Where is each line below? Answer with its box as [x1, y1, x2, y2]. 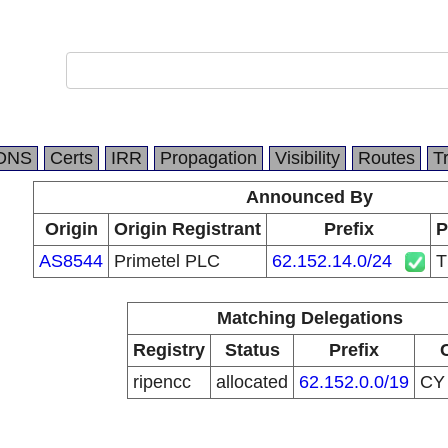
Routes [358, 148, 415, 168]
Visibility [275, 148, 340, 168]
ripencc [133, 372, 191, 392]
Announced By [246, 187, 373, 207]
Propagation [160, 148, 257, 168]
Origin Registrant [114, 219, 261, 239]
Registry [133, 340, 205, 360]
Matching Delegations [216, 308, 403, 328]
